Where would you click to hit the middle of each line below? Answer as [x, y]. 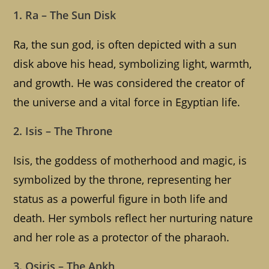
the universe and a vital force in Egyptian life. [127, 102]
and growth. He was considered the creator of [129, 83]
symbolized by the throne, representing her [122, 180]
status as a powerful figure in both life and [121, 199]
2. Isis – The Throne [63, 131]
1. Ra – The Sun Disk [65, 15]
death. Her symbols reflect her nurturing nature [133, 218]
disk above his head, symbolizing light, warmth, [133, 64]
